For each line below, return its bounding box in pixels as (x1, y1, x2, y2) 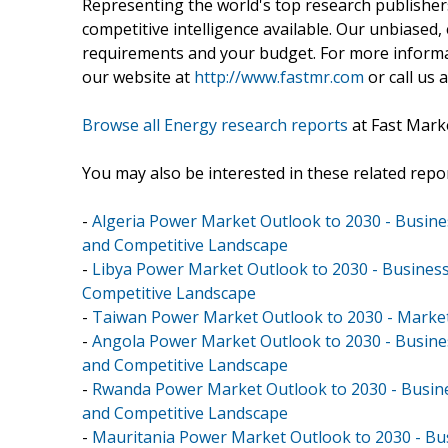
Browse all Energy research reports (82, 113, 348, 136)
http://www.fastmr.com (194, 65, 364, 88)
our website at (82, 65, 194, 88)
